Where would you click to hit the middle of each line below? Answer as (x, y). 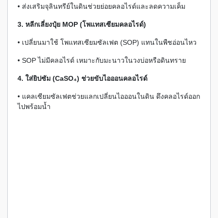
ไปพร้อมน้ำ (34, 107)
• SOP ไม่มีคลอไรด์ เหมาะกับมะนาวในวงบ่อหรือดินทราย (102, 60)
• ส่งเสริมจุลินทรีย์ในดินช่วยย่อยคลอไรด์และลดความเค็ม (101, 6)
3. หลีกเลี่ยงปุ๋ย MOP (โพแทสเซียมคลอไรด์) (82, 24)
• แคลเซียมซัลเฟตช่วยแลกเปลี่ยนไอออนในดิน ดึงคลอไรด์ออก (109, 96)
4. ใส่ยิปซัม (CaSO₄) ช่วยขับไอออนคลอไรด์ (82, 78)
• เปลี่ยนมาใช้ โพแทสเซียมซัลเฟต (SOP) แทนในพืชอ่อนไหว (107, 42)
